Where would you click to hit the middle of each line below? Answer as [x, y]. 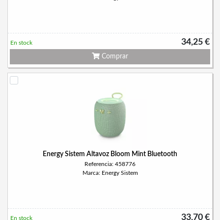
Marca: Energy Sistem [110, 173]
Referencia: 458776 [110, 164]
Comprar [114, 56]
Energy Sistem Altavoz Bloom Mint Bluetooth [110, 154]
